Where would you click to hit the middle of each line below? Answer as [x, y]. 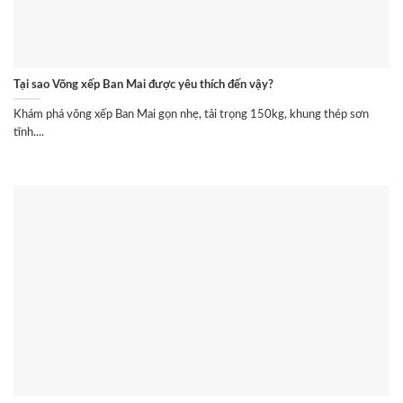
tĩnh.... [29, 133]
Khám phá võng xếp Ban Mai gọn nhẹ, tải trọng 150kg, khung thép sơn [191, 115]
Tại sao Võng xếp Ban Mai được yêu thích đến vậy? [143, 85]
